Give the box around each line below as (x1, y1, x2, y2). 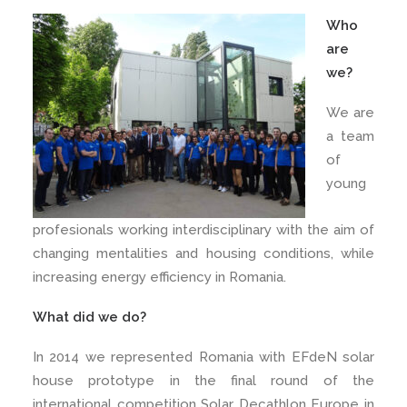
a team (326, 128, 374, 144)
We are (326, 104, 374, 121)
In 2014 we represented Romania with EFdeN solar (33, 349, 374, 365)
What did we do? (33, 309, 146, 325)
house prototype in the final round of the (33, 372, 374, 389)
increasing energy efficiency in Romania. (33, 269, 286, 285)
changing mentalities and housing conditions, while (33, 245, 374, 262)
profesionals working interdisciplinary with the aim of (33, 222, 374, 238)
